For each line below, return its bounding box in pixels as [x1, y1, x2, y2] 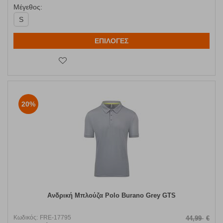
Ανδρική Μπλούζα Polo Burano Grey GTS [47, 192, 176, 200]
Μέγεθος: [13, 3, 42, 11]
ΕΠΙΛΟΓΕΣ [95, 37, 128, 45]
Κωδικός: [13, 214, 38, 222]
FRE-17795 [40, 214, 71, 222]
